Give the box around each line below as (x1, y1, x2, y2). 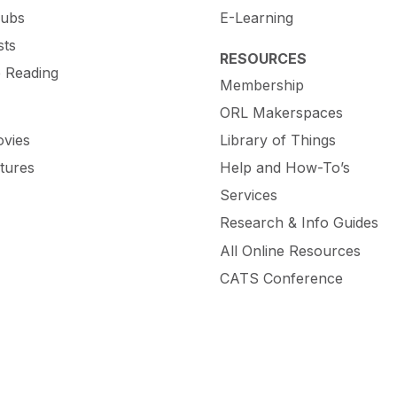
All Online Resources (220, 241, 361, 260)
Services (220, 186, 277, 205)
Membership (220, 75, 304, 94)
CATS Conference (220, 269, 343, 287)
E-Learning (220, 8, 293, 27)
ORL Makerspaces (220, 103, 343, 121)
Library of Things (220, 130, 336, 149)
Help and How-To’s (220, 159, 350, 177)
